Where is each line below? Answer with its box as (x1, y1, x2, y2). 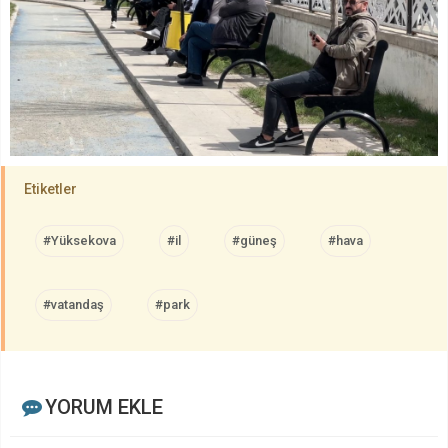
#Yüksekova (43, 232, 116, 248)
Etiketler (24, 180, 77, 197)
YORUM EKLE (44, 394, 163, 419)
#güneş (232, 232, 277, 248)
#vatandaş (43, 296, 104, 312)
